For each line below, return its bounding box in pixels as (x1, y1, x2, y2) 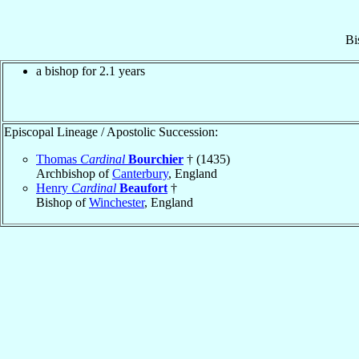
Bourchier (128, 151, 184, 166)
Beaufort (119, 180, 167, 195)
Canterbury (112, 166, 168, 180)
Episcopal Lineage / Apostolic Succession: (4, 124, 218, 139)
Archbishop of (36, 166, 112, 180)
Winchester (89, 195, 144, 209)
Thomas (36, 151, 80, 166)
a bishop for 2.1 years (36, 63, 145, 78)
